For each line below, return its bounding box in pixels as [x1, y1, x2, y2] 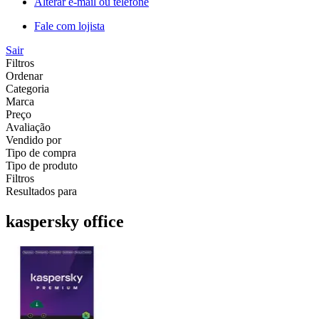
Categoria [6, 82, 49, 95]
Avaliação [6, 120, 51, 133]
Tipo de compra [6, 146, 76, 159]
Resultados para [6, 184, 77, 197]
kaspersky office [6, 211, 124, 231]
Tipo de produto [6, 159, 78, 172]
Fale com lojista [34, 19, 105, 32]
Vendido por [6, 133, 61, 146]
